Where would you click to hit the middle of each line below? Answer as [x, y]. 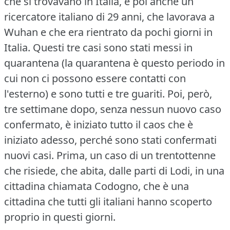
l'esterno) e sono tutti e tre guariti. [84, 93]
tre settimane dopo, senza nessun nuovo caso [113, 109]
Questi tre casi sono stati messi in [113, 47]
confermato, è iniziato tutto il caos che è [99, 124]
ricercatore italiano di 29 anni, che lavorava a [109, 16]
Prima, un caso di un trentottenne [136, 155]
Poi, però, [190, 93]
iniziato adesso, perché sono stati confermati [110, 140]
